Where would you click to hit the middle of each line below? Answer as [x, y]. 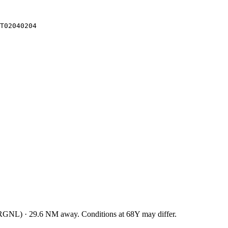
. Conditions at [102, 214]
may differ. [158, 214]
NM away [60, 214]
